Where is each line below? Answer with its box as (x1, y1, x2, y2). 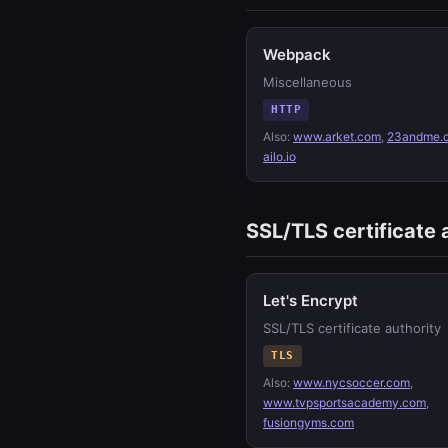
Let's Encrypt (263, 291, 358, 310)
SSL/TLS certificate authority (263, 320, 441, 336)
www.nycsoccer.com (293, 375, 410, 390)
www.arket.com (293, 129, 381, 144)
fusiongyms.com (263, 415, 354, 430)
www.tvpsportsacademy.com (263, 395, 426, 410)
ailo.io (263, 149, 296, 164)
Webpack (263, 45, 331, 64)
